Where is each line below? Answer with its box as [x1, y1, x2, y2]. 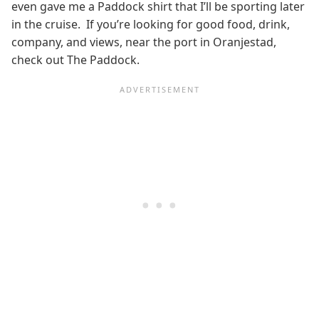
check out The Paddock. [11, 52, 140, 68]
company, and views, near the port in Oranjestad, [11, 34, 276, 51]
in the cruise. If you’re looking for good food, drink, [11, 16, 290, 33]
